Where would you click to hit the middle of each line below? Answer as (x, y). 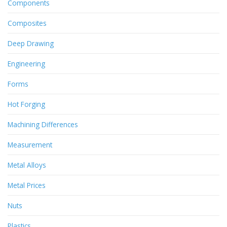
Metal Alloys (27, 165)
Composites (27, 23)
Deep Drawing (31, 43)
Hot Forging (26, 104)
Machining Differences (43, 124)
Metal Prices (27, 185)
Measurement (30, 144)
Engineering (26, 63)
